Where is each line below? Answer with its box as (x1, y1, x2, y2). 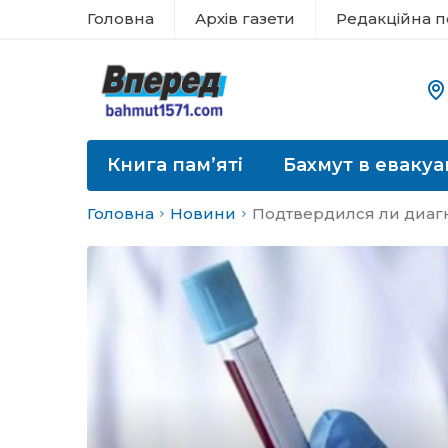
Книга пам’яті (107, 154, 243, 176)
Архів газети (195, 9, 295, 28)
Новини (170, 204, 236, 223)
